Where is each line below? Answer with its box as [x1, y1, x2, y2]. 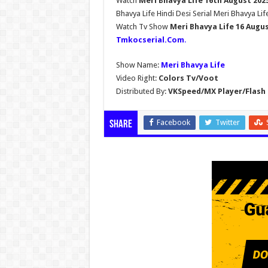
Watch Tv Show [115, 22, 170, 31]
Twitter [215, 117, 240, 127]
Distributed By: [115, 86, 166, 96]
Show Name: [115, 60, 161, 69]
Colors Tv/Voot [158, 73, 218, 83]
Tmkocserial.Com [115, 35, 184, 44]
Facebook [156, 117, 190, 127]
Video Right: [115, 73, 159, 83]
